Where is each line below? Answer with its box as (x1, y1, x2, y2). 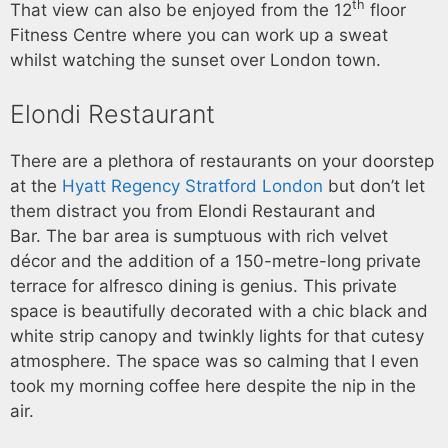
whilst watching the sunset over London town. (10, 50, 381, 71)
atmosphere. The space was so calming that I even (10, 350, 419, 371)
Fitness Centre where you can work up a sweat (10, 25, 388, 46)
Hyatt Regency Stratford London (62, 175, 323, 196)
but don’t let (323, 175, 425, 196)
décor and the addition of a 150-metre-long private (10, 250, 421, 271)
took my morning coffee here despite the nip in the (10, 375, 416, 396)
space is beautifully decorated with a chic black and (10, 300, 428, 321)
